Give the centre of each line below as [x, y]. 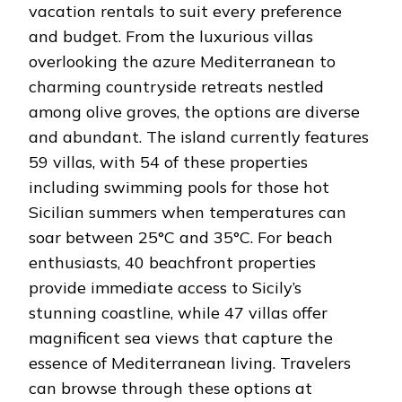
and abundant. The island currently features [199, 136]
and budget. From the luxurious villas [171, 36]
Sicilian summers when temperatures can [188, 212]
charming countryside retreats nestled [176, 86]
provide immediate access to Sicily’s [165, 287]
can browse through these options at [170, 388]
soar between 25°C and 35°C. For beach [181, 237]
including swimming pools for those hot [179, 187]
